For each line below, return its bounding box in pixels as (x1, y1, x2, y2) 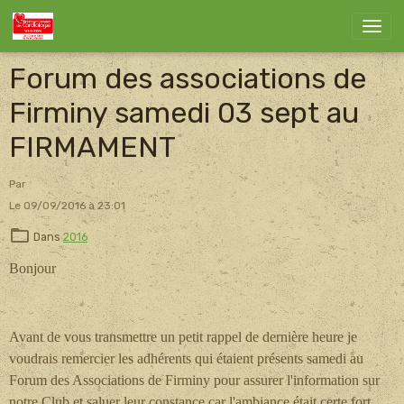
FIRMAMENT (9, 130, 176, 164)
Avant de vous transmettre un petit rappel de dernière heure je (9, 329, 357, 345)
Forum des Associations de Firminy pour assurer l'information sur (9, 372, 380, 389)
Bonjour (9, 261, 56, 277)
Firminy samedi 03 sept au (9, 96, 359, 130)
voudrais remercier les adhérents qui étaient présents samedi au (9, 351, 363, 367)
